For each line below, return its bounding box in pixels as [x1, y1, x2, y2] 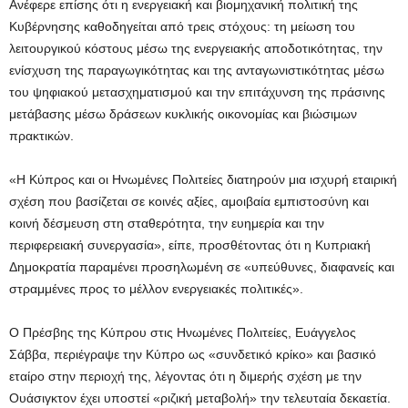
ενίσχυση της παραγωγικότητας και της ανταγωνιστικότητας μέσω [9, 63, 384, 78]
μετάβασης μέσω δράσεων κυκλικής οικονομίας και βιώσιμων [9, 107, 357, 122]
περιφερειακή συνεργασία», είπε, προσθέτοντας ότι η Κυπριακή [9, 238, 371, 253]
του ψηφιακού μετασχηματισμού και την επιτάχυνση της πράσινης [9, 85, 385, 100]
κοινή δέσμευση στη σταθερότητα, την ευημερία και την [9, 216, 324, 231]
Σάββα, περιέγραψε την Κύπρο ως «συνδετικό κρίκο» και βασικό [9, 347, 376, 362]
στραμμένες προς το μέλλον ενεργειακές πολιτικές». [9, 281, 303, 297]
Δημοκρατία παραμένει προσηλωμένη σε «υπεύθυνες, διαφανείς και [9, 260, 394, 275]
